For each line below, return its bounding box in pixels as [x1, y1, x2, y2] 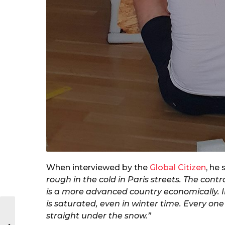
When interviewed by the [46, 163, 150, 173]
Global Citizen [150, 163, 206, 173]
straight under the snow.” [46, 211, 151, 221]
